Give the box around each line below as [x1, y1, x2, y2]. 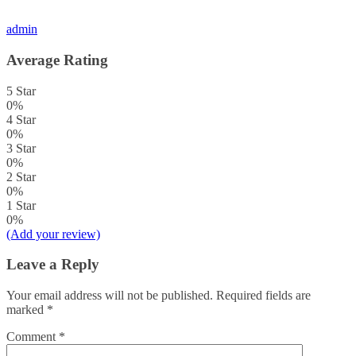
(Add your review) [6, 226, 100, 241]
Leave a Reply [6, 256, 99, 273]
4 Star [6, 112, 36, 126]
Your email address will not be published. [6, 288, 213, 303]
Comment [6, 330, 59, 344]
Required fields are [216, 288, 311, 303]
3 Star [6, 141, 36, 155]
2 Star [6, 169, 36, 184]
